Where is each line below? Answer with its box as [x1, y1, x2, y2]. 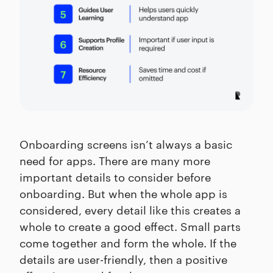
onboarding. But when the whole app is [19, 185, 227, 201]
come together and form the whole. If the [19, 235, 236, 250]
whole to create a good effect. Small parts [19, 218, 241, 234]
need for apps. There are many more [19, 152, 210, 168]
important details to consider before [19, 169, 211, 185]
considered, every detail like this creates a [19, 202, 241, 218]
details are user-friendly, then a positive [19, 251, 227, 267]
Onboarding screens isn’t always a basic [19, 136, 232, 152]
